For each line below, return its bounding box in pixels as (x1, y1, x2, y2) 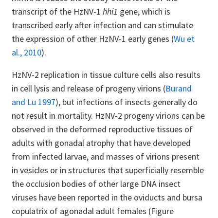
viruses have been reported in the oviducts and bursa (12, 192, 202, 203)
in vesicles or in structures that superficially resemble (12, 164, 204, 176)
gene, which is (120, 6, 170, 17)
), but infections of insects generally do (55, 96, 198, 108)
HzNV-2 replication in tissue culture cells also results (12, 69, 200, 80)
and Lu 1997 (12, 96, 55, 108)
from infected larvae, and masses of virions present (12, 151, 200, 162)
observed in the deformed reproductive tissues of (12, 124, 193, 135)
